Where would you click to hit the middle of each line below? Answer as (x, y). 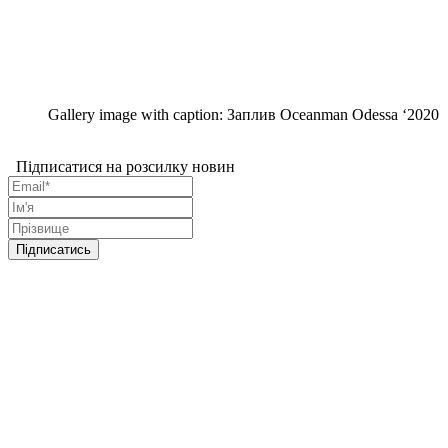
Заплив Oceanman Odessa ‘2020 (333, 114)
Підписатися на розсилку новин (121, 166)
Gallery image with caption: (137, 114)
